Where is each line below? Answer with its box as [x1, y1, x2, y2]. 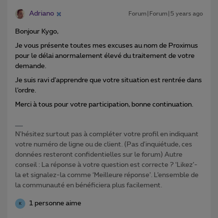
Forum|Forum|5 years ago [128, 11, 203, 17]
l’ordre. [15, 87, 36, 94]
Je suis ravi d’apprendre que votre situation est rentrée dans [15, 77, 202, 84]
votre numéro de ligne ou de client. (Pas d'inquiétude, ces [15, 141, 192, 148]
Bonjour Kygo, [15, 28, 58, 36]
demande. [15, 63, 46, 70]
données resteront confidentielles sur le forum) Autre [15, 151, 182, 159]
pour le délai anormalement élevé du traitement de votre [15, 53, 195, 60]
